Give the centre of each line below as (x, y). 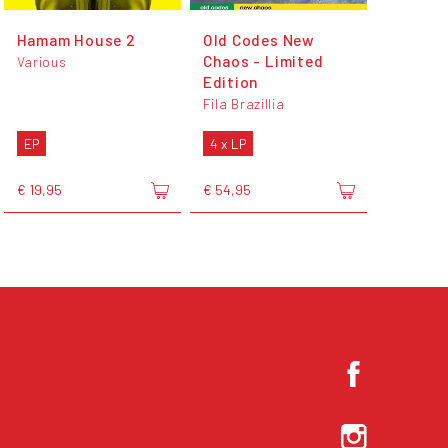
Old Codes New (258, 39)
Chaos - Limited (263, 60)
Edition (231, 81)
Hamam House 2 (76, 39)
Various (41, 61)
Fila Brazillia (243, 103)
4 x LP (227, 143)
